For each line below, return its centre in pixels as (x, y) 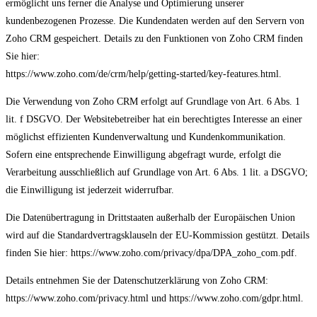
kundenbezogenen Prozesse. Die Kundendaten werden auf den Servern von (155, 21)
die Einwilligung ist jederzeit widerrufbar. (90, 190)
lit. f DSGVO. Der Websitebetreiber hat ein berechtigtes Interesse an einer (154, 120)
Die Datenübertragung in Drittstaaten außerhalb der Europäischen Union (150, 218)
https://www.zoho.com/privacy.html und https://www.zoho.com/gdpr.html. (155, 299)
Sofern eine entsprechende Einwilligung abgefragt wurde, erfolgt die (143, 155)
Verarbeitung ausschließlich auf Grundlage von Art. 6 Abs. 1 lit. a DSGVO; (157, 173)
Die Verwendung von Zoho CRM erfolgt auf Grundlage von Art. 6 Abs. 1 (153, 102)
